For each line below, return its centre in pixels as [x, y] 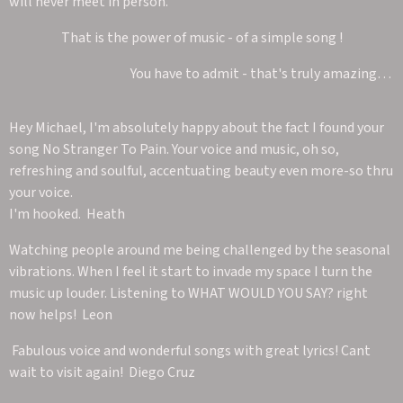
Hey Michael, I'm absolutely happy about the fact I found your [197, 127]
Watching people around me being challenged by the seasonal [200, 250]
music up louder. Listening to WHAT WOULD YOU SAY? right [188, 293]
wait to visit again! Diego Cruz [102, 372]
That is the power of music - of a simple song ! [201, 37]
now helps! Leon [61, 314]
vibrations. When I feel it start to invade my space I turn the [191, 271]
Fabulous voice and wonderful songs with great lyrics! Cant [190, 350]
